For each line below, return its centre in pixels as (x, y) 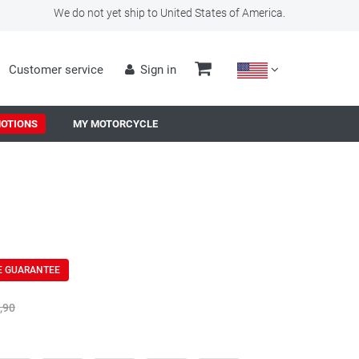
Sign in (158, 70)
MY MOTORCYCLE (115, 124)
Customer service (56, 70)
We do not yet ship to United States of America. (169, 13)
